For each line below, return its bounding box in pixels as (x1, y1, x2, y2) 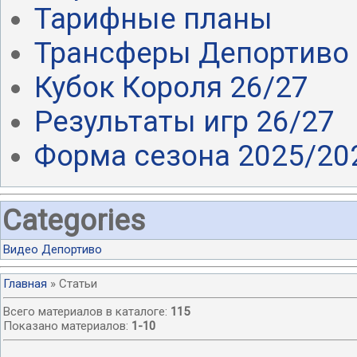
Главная (3, 277, 47, 291)
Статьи (59, 277, 97, 291)
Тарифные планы (34, 2, 273, 36)
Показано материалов (3, 319, 126, 333)
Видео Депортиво (3, 242, 102, 257)
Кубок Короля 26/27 (34, 70, 308, 104)
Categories (2, 203, 145, 237)
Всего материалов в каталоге (3, 304, 165, 319)
